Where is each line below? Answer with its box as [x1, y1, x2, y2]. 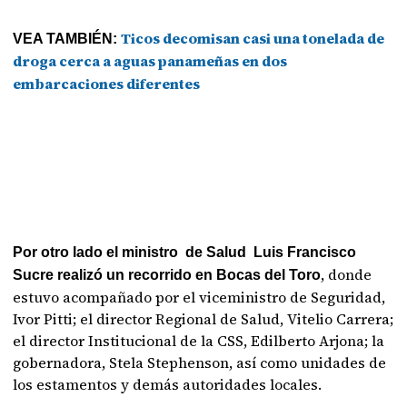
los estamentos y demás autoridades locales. [13, 374, 323, 394]
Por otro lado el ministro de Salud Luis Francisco [13, 244, 357, 260]
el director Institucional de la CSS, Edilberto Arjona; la [13, 331, 385, 351]
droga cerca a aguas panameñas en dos [13, 51, 288, 71]
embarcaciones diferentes [13, 74, 201, 94]
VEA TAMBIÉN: [13, 31, 122, 46]
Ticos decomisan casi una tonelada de [121, 28, 385, 48]
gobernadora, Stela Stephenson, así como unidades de [13, 352, 387, 372]
